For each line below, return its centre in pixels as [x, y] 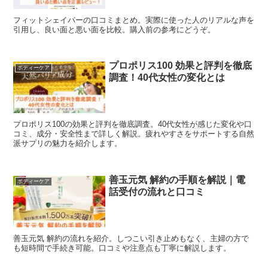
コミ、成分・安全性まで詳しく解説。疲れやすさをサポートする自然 [134, 134]
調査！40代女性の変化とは [167, 78]
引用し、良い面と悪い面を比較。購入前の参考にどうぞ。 [115, 29]
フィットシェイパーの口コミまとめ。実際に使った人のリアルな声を [134, 20]
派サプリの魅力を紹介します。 [68, 144]
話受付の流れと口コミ [157, 191]
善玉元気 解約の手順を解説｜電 [177, 179]
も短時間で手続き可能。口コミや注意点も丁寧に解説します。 [122, 248]
